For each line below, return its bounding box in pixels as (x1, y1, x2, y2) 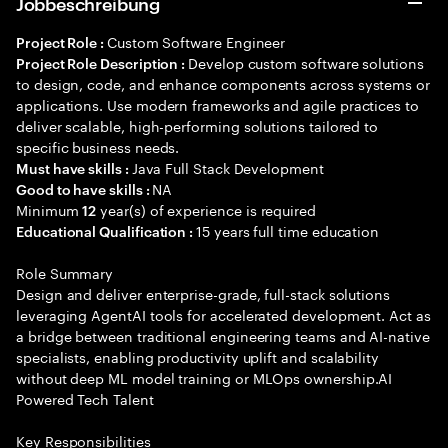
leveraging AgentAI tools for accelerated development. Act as (16, 303, 431, 325)
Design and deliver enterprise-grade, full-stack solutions (16, 282, 391, 304)
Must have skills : (16, 158, 132, 177)
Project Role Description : (16, 53, 189, 72)
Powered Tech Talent (16, 387, 154, 409)
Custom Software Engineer (106, 30, 286, 52)
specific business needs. (16, 135, 180, 157)
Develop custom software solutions (188, 51, 424, 73)
